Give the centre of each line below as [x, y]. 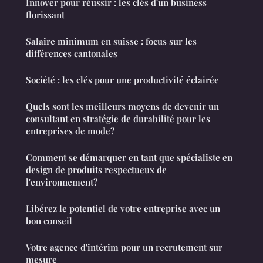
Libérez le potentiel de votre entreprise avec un [123, 209]
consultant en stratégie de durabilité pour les [118, 119]
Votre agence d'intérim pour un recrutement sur [124, 247]
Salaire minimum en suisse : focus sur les [111, 41]
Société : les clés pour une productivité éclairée [122, 80]
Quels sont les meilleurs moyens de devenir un [122, 107]
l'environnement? [62, 182]
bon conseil [49, 221]
